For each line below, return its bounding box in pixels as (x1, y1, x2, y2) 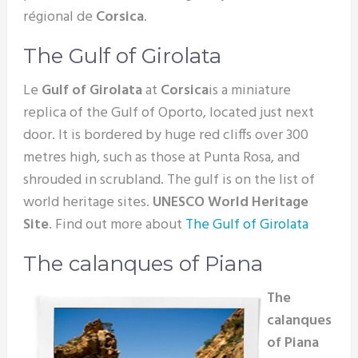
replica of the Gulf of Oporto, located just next (22, 101, 314, 125)
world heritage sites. (22, 190, 153, 214)
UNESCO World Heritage (152, 190, 308, 214)
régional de (22, 5, 96, 29)
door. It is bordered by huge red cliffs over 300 (22, 123, 308, 147)
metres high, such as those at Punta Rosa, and (22, 145, 300, 169)
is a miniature (208, 78, 291, 102)
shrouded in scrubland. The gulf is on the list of (22, 168, 315, 192)
